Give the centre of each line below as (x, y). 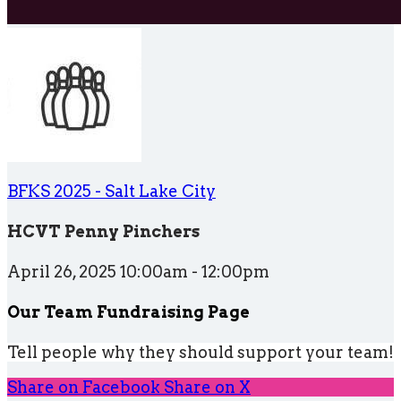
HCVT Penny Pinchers (103, 231)
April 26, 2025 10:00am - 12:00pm (138, 271)
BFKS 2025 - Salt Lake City (111, 191)
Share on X (207, 387)
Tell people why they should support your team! (200, 352)
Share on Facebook (84, 387)
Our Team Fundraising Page (128, 311)
